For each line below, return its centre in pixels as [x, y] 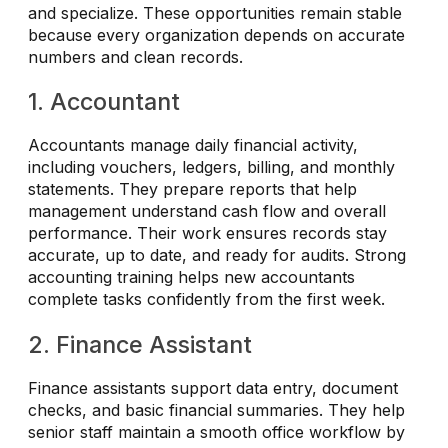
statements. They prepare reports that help [192, 189]
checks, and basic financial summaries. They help [216, 410]
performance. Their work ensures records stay [207, 233]
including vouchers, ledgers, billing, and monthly [211, 167]
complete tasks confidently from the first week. [206, 299]
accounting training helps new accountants [191, 277]
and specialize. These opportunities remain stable [215, 12]
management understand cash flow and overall [207, 211]
